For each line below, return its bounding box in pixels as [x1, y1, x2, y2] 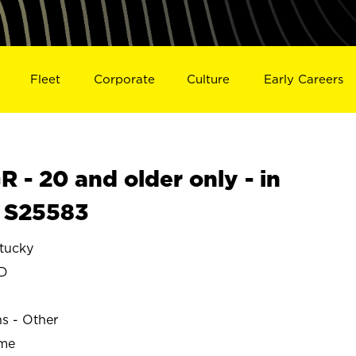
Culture [187, 72, 230, 86]
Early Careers [264, 72, 344, 86]
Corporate [93, 72, 155, 86]
